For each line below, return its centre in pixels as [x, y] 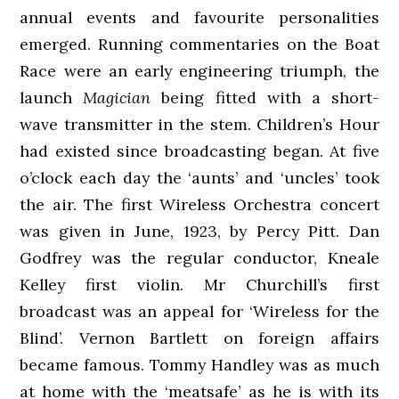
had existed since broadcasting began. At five [199, 151]
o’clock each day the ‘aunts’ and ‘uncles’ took [199, 177]
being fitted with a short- [265, 97]
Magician [117, 97]
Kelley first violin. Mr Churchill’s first [199, 284]
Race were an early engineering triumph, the [199, 70]
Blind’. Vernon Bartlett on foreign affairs [199, 338]
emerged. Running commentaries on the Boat [199, 44]
